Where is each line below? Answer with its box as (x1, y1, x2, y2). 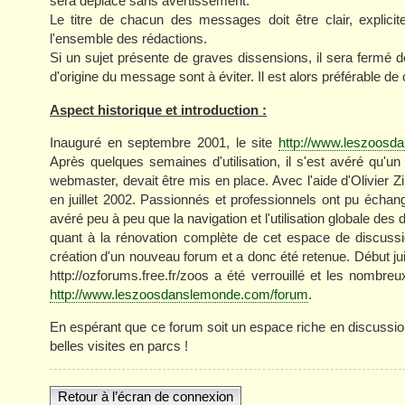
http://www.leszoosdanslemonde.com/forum (50, 286, 308, 302)
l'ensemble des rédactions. (50, 31, 207, 47)
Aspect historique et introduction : (50, 101, 267, 118)
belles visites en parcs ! (50, 337, 188, 353)
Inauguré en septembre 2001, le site (50, 134, 278, 150)
